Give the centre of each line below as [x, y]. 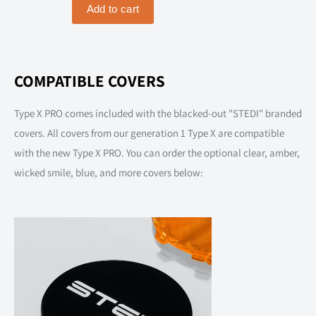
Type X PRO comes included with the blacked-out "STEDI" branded [158, 113]
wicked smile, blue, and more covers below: [109, 172]
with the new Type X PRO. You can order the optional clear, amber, [157, 152]
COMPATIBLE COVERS [90, 81]
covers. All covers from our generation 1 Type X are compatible [149, 133]
